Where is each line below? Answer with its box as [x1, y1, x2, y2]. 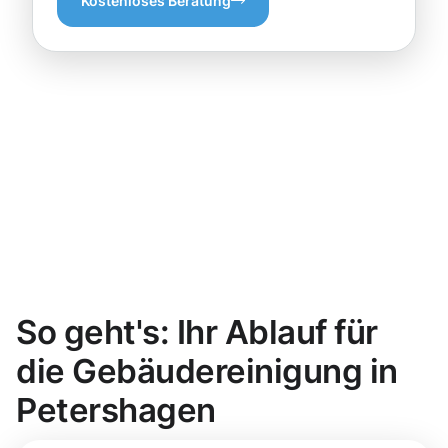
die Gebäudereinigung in [16, 351, 398, 392]
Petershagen [16, 390, 216, 431]
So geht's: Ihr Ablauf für [16, 312, 378, 353]
